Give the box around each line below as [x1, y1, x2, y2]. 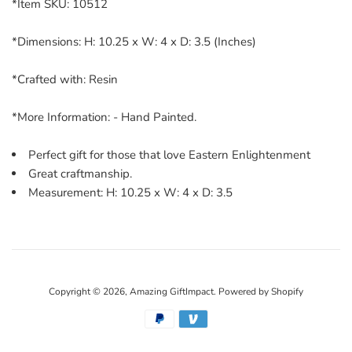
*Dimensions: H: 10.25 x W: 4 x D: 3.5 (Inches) [12, 34, 256, 50]
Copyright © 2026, [49, 285, 130, 299]
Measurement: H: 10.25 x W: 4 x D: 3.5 [28, 185, 233, 201]
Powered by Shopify [218, 285, 303, 299]
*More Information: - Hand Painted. [12, 109, 196, 126]
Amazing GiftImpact [130, 285, 214, 299]
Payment [175, 309, 223, 325]
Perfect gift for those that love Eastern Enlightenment [28, 147, 310, 163]
